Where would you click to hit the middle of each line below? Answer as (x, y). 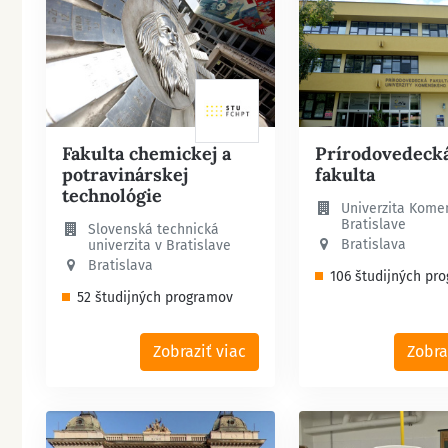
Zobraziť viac (200, 351)
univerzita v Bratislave (159, 245)
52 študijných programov (154, 297)
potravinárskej (124, 174)
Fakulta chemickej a (146, 153)
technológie (111, 195)
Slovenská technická (153, 229)
